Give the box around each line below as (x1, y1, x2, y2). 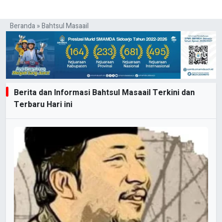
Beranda (10, 20, 35, 31)
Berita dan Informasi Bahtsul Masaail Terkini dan (14, 87, 195, 99)
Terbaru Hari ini (14, 99, 72, 111)
